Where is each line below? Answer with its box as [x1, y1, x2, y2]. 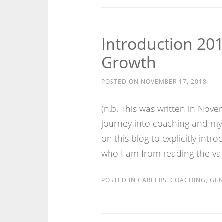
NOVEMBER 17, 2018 [140, 77, 207, 86]
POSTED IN [101, 176, 138, 184]
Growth [101, 52, 156, 73]
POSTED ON [101, 77, 141, 86]
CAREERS [137, 176, 166, 184]
